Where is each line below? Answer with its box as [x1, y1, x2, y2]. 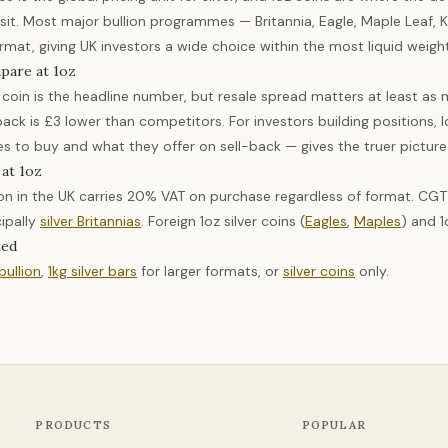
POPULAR [301, 418, 366, 432]
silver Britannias [40, 212, 141, 230]
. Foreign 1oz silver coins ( [141, 212, 305, 230]
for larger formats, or [137, 262, 283, 280]
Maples [354, 212, 401, 230]
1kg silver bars [48, 262, 137, 280]
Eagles [305, 212, 347, 230]
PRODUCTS [35, 418, 111, 432]
